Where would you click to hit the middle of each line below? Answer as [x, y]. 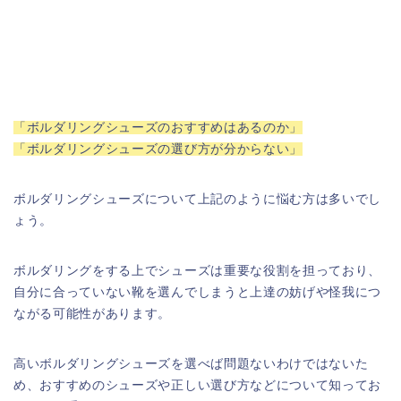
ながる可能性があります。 [93, 314]
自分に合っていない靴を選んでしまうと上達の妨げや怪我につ [198, 293]
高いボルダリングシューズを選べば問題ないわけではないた [191, 364]
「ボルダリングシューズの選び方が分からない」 [158, 149]
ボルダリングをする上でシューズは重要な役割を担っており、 [198, 271]
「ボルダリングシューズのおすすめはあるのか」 [158, 128]
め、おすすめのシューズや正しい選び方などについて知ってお [198, 386]
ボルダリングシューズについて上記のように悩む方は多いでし [198, 200]
